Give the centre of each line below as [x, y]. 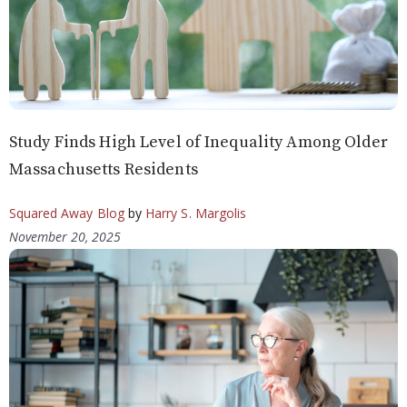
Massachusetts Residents [104, 170]
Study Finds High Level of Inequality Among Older [199, 143]
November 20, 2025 [65, 237]
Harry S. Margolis [196, 213]
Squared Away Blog [67, 213]
